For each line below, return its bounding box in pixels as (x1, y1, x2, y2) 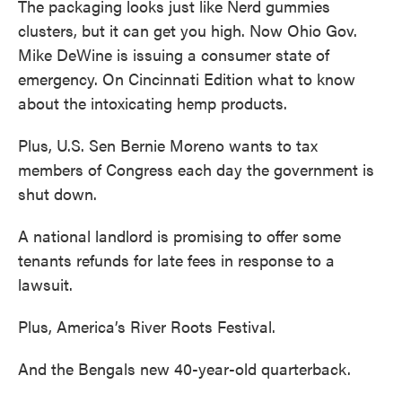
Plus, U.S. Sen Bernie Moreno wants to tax (18, 133, 318, 156)
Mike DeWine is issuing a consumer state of (18, 42, 329, 66)
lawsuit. (18, 272, 73, 295)
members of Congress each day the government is (18, 157, 374, 180)
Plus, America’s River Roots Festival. (18, 314, 275, 337)
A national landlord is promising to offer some (18, 223, 341, 247)
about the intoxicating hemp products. (18, 91, 287, 114)
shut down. (18, 181, 97, 205)
